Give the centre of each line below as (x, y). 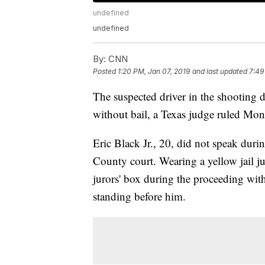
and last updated (220, 72)
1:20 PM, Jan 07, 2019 (154, 72)
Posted (105, 72)
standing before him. (139, 196)
